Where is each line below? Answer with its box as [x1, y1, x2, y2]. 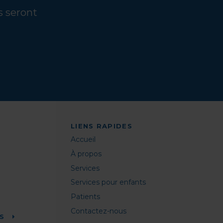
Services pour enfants [71, 178, 146, 187]
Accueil [71, 135, 96, 144]
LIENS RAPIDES [71, 122, 132, 130]
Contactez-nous [71, 207, 126, 216]
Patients [71, 192, 100, 202]
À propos [71, 149, 102, 158]
